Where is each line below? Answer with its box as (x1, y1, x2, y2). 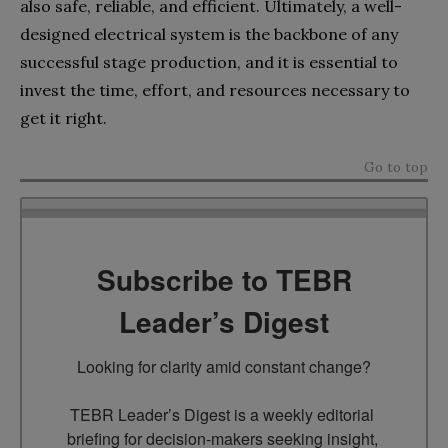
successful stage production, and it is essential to (20, 51, 398, 72)
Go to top (364, 157, 428, 176)
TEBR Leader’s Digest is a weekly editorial (70, 402, 374, 426)
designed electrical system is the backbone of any (20, 23, 398, 44)
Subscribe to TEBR (96, 258, 352, 300)
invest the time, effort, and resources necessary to (20, 79, 410, 100)
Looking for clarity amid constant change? (77, 354, 371, 378)
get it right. (20, 107, 107, 128)
